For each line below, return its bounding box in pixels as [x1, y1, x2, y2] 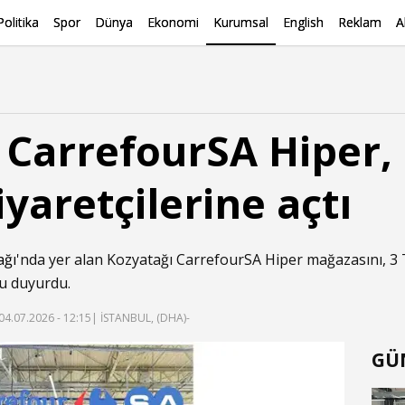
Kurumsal [213, 14, 268, 31]
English [283, 14, 324, 31]
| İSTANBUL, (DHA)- [91, 310, 190, 325]
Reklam [338, 14, 381, 31]
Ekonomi [147, 14, 199, 31]
